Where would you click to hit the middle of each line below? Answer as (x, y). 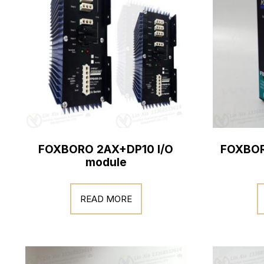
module (106, 162)
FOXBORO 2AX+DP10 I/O (106, 149)
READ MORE (106, 199)
